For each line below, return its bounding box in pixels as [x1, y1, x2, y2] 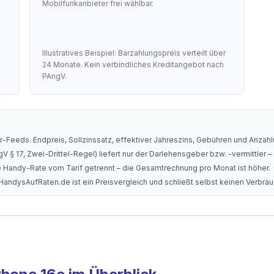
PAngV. [42, 72, 67, 81]
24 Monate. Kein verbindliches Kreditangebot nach [42, 60, 224, 69]
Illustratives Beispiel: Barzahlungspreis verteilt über [42, 48, 226, 57]
